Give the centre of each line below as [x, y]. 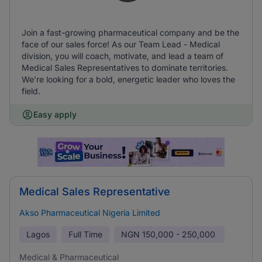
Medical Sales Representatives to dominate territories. [125, 68]
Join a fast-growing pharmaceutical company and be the [130, 32]
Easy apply [55, 114]
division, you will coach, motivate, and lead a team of [123, 56]
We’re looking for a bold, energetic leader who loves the [128, 79]
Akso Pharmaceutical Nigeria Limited [90, 213]
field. [31, 91]
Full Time [85, 234]
